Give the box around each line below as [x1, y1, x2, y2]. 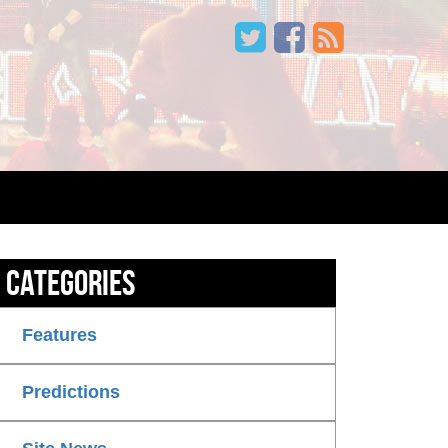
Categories [6, 263, 135, 303]
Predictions [22, 382, 120, 403]
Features [22, 325, 97, 346]
